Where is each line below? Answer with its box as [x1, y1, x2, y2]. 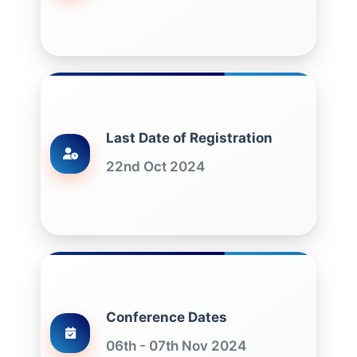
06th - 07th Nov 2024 [106, 338, 246, 354]
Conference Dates [106, 309, 227, 325]
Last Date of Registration [106, 130, 273, 146]
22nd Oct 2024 [106, 159, 205, 175]
